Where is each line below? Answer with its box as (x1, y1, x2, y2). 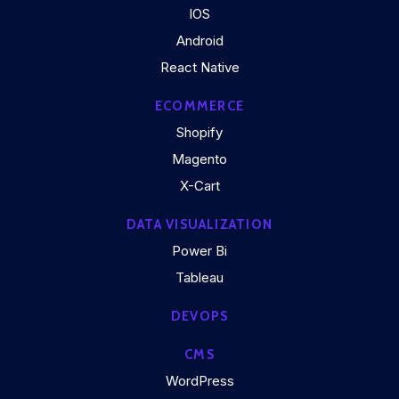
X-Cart (179, 177, 220, 194)
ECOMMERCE (155, 98, 244, 114)
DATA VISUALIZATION (126, 216, 273, 232)
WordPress (165, 372, 234, 389)
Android (175, 32, 224, 49)
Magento (172, 151, 227, 167)
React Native (159, 59, 240, 76)
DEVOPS (170, 308, 229, 324)
